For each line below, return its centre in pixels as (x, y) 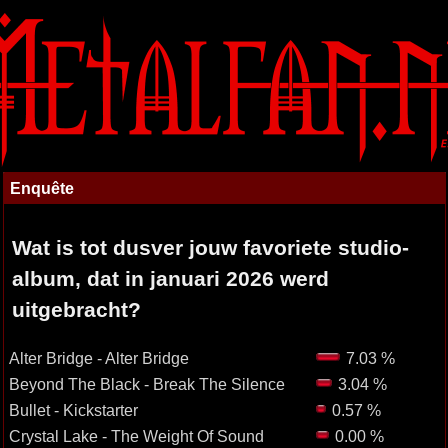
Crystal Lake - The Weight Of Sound (136, 436)
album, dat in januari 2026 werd (170, 278)
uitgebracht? (76, 309)
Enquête (41, 188)
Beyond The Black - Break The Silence (146, 384)
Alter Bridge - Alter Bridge (98, 358)
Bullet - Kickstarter (73, 410)
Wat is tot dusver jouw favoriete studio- (210, 247)
